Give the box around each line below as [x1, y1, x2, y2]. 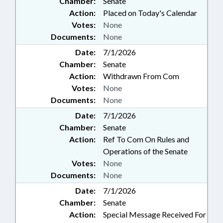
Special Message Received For [103, 210, 206, 220]
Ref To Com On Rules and [103, 134, 189, 144]
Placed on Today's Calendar [103, 8, 197, 18]
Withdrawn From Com [103, 71, 179, 81]
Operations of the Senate [103, 146, 188, 156]
